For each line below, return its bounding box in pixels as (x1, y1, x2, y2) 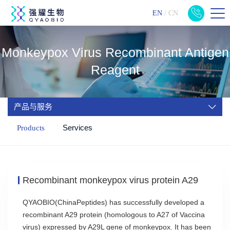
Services (63, 123, 93, 132)
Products (16, 124, 45, 132)
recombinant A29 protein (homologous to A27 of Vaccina (23, 210, 205, 219)
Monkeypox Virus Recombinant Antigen (1, 46, 229, 60)
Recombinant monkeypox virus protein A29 (23, 175, 199, 186)
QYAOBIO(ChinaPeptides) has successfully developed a (23, 198, 205, 207)
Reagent (90, 63, 140, 77)
